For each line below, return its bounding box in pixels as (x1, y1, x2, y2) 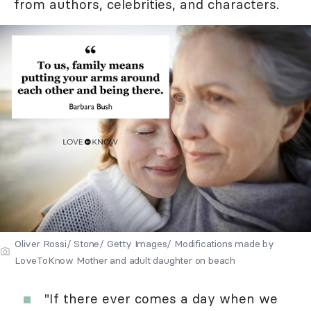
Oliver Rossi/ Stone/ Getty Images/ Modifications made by (15, 237, 274, 250)
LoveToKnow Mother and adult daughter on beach (15, 253, 235, 267)
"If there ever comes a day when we (44, 289, 278, 307)
